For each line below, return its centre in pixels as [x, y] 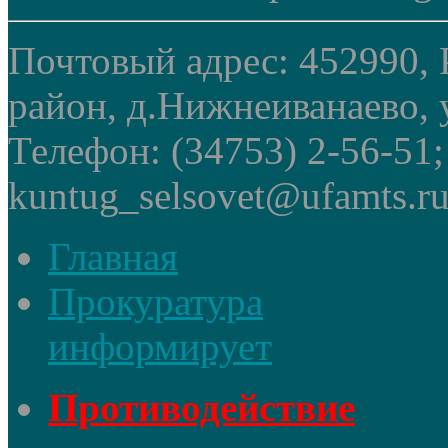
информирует [160, 347]
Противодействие [201, 408]
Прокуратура [155, 302]
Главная [113, 257]
